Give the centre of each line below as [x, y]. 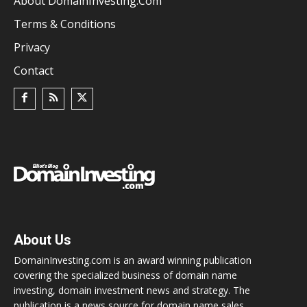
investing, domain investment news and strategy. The [132, 290]
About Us [42, 240]
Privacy [32, 47]
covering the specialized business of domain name [125, 275]
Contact [34, 70]
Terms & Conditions [65, 24]
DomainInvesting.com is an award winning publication [133, 260]
